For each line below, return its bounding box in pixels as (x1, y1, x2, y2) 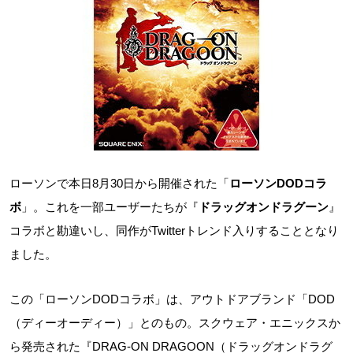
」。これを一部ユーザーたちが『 (21, 200, 199, 214)
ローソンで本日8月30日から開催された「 (9, 176, 229, 190)
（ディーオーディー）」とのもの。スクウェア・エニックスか (9, 316, 340, 329)
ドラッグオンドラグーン (199, 200, 329, 214)
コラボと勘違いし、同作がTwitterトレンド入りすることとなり (9, 224, 339, 237)
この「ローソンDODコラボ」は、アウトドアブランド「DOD (9, 292, 335, 306)
